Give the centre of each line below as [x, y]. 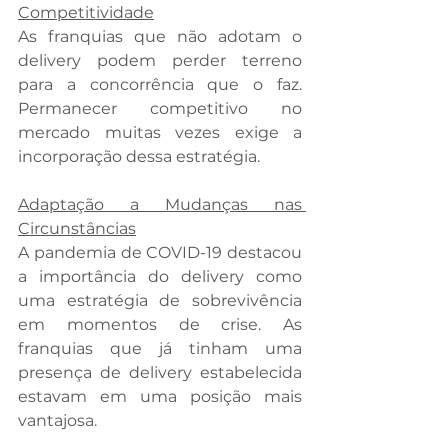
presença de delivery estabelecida [160, 373]
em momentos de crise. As [160, 325]
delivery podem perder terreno [160, 61]
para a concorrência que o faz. [160, 85]
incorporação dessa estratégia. [141, 157]
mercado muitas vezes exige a [160, 133]
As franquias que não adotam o [160, 37]
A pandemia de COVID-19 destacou [160, 253]
